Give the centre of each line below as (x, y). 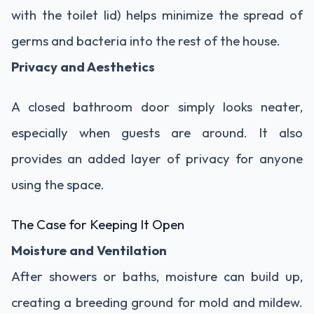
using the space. (58, 184)
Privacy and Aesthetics (83, 66)
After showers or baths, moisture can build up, (157, 276)
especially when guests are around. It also (157, 132)
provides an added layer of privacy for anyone (157, 158)
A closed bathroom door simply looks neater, (157, 106)
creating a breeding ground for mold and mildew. (157, 302)
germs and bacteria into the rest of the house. (146, 40)
